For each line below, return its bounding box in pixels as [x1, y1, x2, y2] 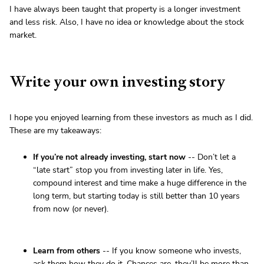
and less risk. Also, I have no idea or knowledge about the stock [9, 16, 244, 28]
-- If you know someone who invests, [100, 245, 241, 257]
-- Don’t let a [186, 151, 236, 163]
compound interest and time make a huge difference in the [33, 177, 246, 189]
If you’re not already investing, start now [33, 151, 186, 163]
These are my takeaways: [9, 125, 101, 137]
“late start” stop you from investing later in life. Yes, [33, 164, 223, 176]
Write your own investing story [9, 71, 226, 92]
